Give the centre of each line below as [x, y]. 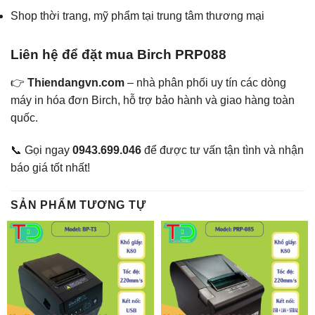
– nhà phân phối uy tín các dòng [205, 82]
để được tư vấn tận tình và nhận [223, 150]
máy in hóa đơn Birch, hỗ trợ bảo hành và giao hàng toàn [153, 100]
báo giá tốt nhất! [50, 167]
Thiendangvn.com [76, 82]
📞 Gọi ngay [41, 150]
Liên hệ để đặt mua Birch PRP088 [118, 55]
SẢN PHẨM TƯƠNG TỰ [78, 205]
